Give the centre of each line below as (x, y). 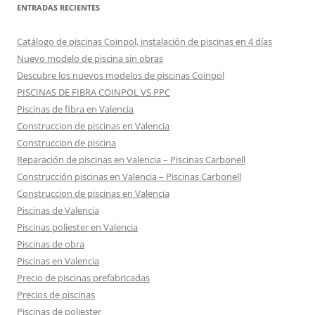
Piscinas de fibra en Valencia (75, 109)
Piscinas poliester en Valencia (77, 227)
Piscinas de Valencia (58, 211)
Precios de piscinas (56, 295)
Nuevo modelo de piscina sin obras (90, 59)
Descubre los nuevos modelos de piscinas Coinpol (121, 76)
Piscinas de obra (51, 244)
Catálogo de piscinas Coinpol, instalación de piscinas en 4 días (144, 42)
